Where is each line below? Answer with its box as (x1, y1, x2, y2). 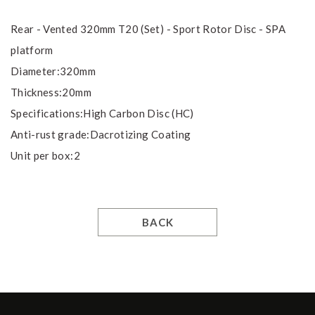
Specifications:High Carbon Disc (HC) (11, 106, 194, 120)
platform (11, 43, 53, 56)
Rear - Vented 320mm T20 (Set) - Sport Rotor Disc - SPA (11, 22, 285, 35)
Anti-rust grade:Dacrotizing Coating (11, 127, 191, 141)
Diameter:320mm (11, 64, 96, 77)
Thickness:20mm (11, 85, 91, 98)
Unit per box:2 (11, 148, 80, 162)
